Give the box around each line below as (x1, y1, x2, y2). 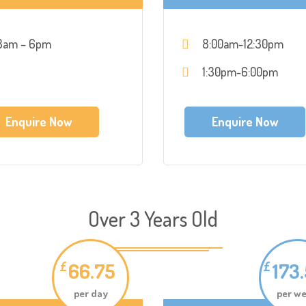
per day (73, 286, 108, 300)
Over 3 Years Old (88, 206, 218, 232)
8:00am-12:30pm (202, 36, 283, 51)
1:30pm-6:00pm (202, 64, 278, 79)
